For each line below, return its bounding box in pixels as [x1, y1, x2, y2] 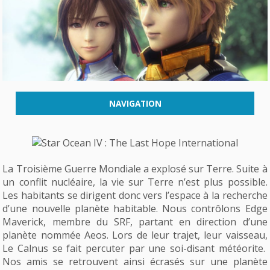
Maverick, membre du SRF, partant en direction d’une [2, 215, 268, 228]
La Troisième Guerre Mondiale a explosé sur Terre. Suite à [2, 162, 268, 175]
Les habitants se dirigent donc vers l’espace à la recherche [2, 188, 268, 202]
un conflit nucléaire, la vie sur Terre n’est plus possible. [2, 175, 268, 189]
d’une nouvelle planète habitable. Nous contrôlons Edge [2, 201, 268, 215]
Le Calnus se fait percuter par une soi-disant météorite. [2, 241, 268, 255]
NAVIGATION [108, 97, 162, 109]
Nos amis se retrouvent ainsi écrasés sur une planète [2, 254, 268, 268]
